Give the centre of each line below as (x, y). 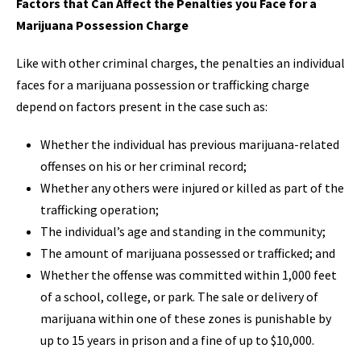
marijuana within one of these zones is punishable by (186, 318)
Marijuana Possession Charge (102, 25)
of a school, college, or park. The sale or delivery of (179, 296)
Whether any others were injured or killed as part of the (192, 187)
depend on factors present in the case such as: (142, 106)
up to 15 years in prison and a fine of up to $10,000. (177, 340)
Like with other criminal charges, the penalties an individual (180, 62)
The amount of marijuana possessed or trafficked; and (188, 253)
